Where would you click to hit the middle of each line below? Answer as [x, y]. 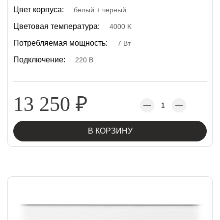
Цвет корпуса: [39, 10]
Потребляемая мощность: [60, 43]
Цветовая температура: [56, 26]
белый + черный [100, 10]
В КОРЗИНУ [110, 131]
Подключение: [39, 60]
